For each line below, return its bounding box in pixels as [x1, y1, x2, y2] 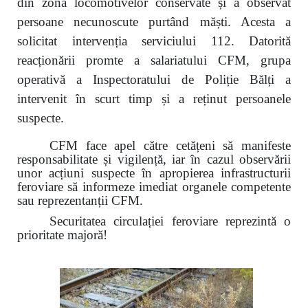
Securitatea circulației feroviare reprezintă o [49, 214, 291, 229]
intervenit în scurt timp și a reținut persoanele [17, 91, 291, 106]
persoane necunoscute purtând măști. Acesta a [17, 14, 291, 29]
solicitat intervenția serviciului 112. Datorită [17, 33, 291, 48]
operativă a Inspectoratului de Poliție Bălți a [17, 71, 291, 87]
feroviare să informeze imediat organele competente [17, 179, 291, 194]
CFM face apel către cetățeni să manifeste [49, 137, 291, 153]
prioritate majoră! [17, 228, 107, 243]
